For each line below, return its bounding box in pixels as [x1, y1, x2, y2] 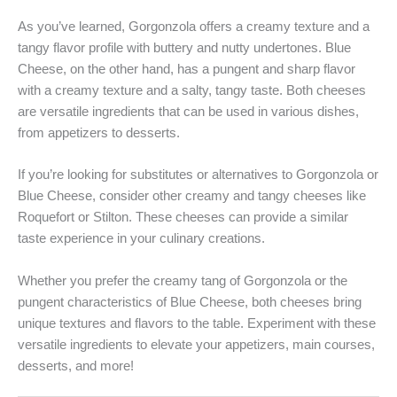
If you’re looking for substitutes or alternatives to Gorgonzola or [18, 167, 378, 183]
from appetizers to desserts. [18, 126, 180, 141]
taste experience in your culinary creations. [18, 231, 265, 246]
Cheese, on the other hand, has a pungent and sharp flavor [18, 62, 355, 77]
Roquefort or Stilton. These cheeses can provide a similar [18, 210, 348, 225]
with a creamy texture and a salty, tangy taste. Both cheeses [18, 83, 366, 98]
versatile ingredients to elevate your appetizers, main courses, [18, 337, 375, 352]
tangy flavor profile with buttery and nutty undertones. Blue [18, 41, 351, 56]
